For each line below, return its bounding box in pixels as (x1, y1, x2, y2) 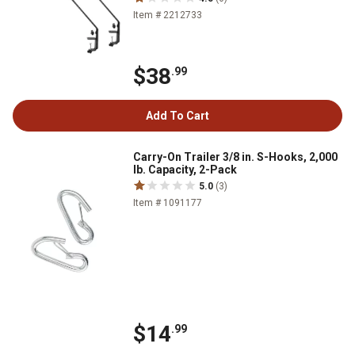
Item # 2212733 (133, 10, 202, 21)
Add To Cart (146, 109, 209, 122)
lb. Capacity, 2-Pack (133, 162, 237, 176)
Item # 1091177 (133, 197, 202, 208)
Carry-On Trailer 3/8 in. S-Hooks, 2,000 (133, 150, 338, 163)
